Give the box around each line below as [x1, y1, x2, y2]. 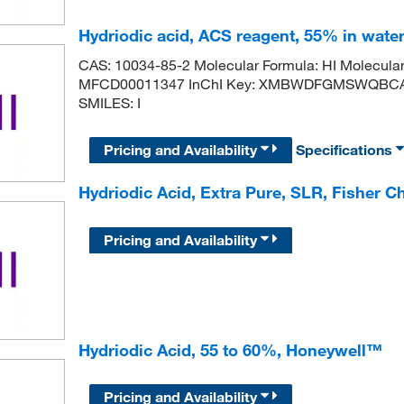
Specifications [296, 141, 397, 160]
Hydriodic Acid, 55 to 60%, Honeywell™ [78, 339, 382, 360]
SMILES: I [78, 94, 141, 113]
